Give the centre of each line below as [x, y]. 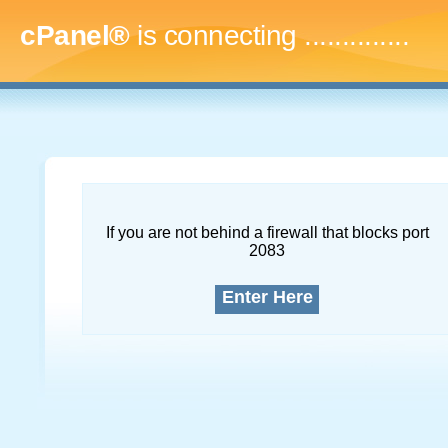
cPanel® [75, 35]
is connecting [216, 35]
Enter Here [267, 297]
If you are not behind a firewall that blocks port [267, 232]
